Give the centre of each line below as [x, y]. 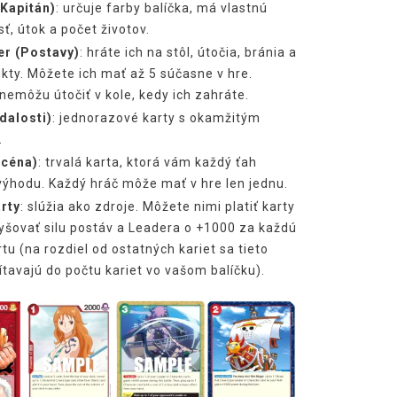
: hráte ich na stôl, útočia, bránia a [188, 52]
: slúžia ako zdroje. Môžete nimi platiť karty [157, 206]
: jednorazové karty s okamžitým [156, 117]
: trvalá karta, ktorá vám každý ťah [147, 162]
